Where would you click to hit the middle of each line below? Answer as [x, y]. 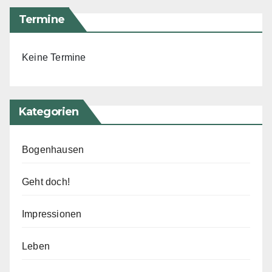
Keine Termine [54, 57]
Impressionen [52, 214]
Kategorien [49, 111]
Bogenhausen [53, 149]
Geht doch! [46, 182]
